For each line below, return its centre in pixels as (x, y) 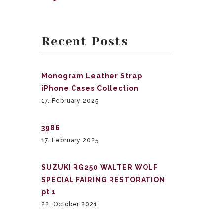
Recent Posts (85, 41)
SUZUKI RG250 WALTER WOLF (99, 167)
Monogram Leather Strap (92, 76)
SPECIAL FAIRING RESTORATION (103, 180)
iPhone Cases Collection (90, 88)
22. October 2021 (69, 204)
